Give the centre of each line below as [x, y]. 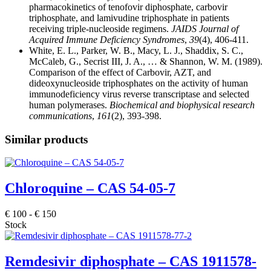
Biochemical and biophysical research [182, 105]
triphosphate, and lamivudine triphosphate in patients [129, 18]
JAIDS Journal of [205, 28]
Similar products [46, 139]
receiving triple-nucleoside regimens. [100, 28]
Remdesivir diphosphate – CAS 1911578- [131, 262]
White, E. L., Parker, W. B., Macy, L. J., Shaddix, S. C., [136, 50]
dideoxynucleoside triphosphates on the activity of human [139, 83]
